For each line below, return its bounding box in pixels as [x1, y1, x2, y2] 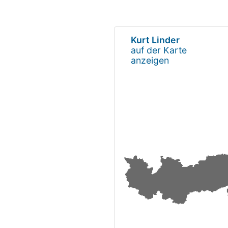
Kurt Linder [131, 34, 180, 45]
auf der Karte [131, 44, 187, 55]
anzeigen [131, 54, 169, 66]
